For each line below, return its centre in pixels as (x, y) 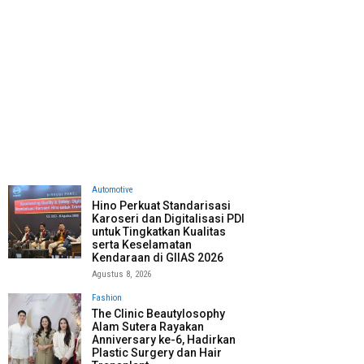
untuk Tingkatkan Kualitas (159, 231)
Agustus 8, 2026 (121, 274)
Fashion (107, 297)
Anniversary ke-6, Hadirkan (164, 339)
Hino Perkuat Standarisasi (161, 205)
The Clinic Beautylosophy (158, 313)
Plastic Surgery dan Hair (157, 352)
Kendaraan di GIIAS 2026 (158, 257)
